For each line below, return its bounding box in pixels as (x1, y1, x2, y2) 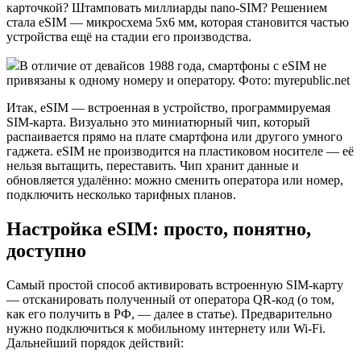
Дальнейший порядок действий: (6, 335, 184, 350)
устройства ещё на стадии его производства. (6, 29, 251, 44)
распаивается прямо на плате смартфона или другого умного (6, 129, 342, 143)
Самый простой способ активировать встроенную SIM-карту (6, 277, 343, 292)
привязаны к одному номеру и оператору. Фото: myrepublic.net (6, 73, 350, 87)
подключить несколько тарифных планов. (6, 187, 236, 201)
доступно (6, 239, 86, 261)
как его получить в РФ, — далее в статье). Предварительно (6, 306, 332, 321)
